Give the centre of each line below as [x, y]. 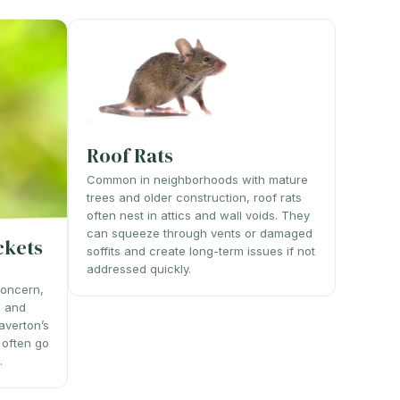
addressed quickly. [139, 268]
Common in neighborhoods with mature [197, 179]
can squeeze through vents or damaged [200, 233]
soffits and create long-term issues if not [201, 250]
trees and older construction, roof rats [194, 197]
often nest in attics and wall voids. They [198, 215]
